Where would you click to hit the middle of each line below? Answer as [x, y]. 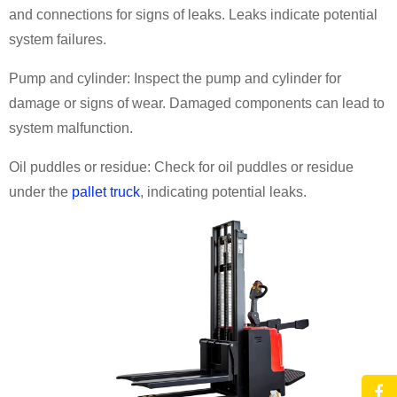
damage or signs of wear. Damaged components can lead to [197, 103]
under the [40, 192]
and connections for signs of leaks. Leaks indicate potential [193, 15]
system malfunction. [71, 128]
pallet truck [106, 192]
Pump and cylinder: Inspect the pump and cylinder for [175, 78]
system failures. [58, 39]
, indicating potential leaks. [223, 192]
